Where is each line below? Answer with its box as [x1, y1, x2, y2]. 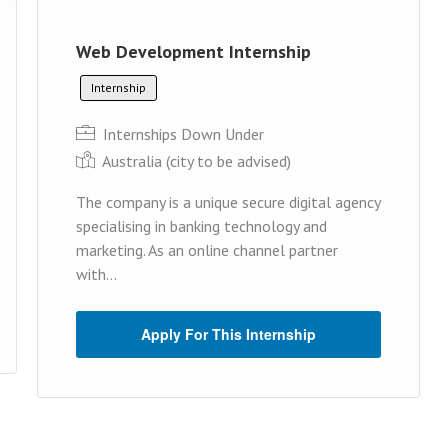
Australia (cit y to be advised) [102, 150, 291, 171]
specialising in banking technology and [76, 215, 327, 236]
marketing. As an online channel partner [76, 239, 338, 260]
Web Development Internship [76, 39, 311, 63]
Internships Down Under [99, 123, 264, 144]
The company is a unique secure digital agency [76, 191, 380, 212]
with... [76, 263, 117, 284]
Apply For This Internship [141, 323, 316, 344]
